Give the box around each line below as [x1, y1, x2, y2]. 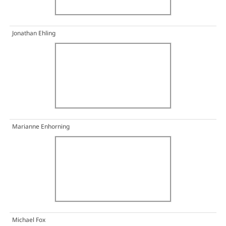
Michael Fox [12, 215, 45, 224]
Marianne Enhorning [12, 122, 70, 131]
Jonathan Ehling [12, 29, 55, 38]
